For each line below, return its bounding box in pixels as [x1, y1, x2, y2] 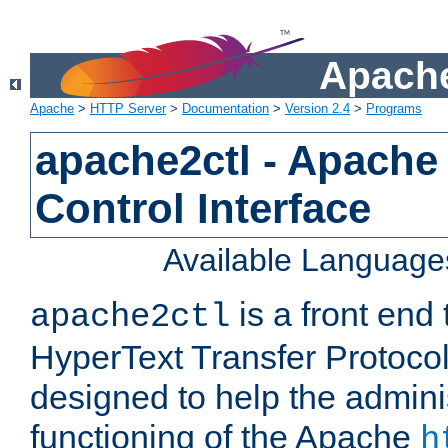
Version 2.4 [285, 101, 350, 117]
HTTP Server [90, 101, 166, 117]
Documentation [182, 101, 269, 117]
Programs [366, 101, 422, 117]
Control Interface [35, 185, 372, 233]
